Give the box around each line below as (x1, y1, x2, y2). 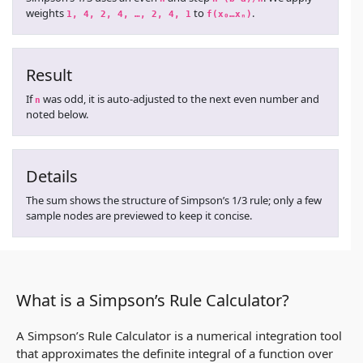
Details (26, 164, 78, 187)
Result (26, 63, 72, 86)
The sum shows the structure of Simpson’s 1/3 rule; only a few (26, 192, 322, 207)
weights (26, 5, 66, 20)
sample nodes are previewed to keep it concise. (26, 207, 252, 223)
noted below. (26, 106, 88, 122)
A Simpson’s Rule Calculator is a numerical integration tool (16, 327, 342, 344)
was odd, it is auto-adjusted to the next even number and (41, 91, 322, 106)
